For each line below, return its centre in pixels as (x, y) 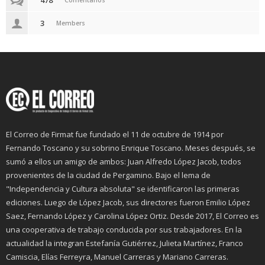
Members (71, 23)
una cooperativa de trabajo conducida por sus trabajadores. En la (124, 230)
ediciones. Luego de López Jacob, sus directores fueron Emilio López (128, 203)
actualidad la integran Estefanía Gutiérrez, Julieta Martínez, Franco (125, 243)
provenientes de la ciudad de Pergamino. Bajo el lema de (108, 175)
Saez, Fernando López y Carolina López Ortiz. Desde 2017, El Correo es (132, 216)
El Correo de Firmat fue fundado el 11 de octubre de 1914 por (115, 135)
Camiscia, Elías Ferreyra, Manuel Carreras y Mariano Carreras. (117, 257)
